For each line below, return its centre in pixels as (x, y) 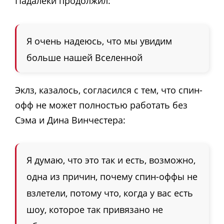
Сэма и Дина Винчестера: (70, 120)
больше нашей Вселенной (84, 57)
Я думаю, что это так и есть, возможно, (111, 160)
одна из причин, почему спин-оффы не (112, 177)
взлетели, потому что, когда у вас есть (110, 193)
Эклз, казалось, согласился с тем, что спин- (109, 90)
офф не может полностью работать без (101, 105)
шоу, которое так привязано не (95, 210)
